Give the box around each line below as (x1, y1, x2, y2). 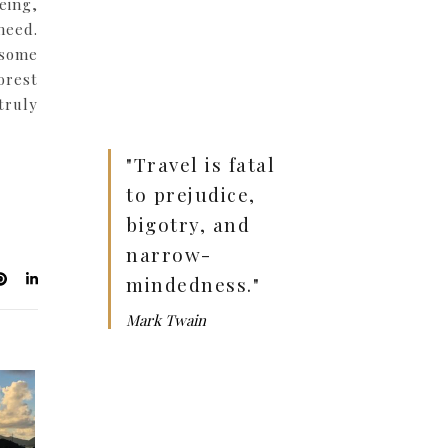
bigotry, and (126, 210, 250, 237)
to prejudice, (126, 180, 256, 207)
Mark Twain (126, 309, 206, 330)
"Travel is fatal (126, 150, 275, 177)
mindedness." (126, 270, 260, 297)
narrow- (126, 240, 212, 267)
